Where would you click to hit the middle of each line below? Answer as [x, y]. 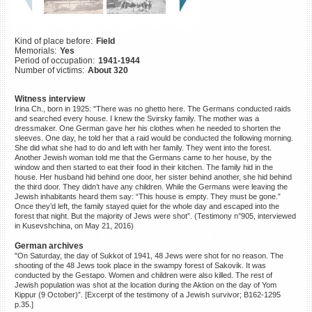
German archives [49, 245]
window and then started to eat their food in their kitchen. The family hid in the [143, 167]
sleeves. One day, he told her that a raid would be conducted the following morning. [154, 138]
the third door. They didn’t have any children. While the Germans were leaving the [151, 186]
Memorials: [35, 50]
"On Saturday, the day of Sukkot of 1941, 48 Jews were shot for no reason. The [149, 255]
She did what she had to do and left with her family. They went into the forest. [143, 147]
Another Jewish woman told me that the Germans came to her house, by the [143, 157]
